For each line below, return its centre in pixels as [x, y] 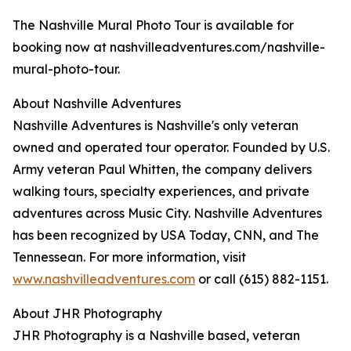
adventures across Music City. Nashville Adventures [167, 213]
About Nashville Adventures [97, 104]
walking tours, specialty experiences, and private [161, 192]
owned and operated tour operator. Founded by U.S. [171, 148]
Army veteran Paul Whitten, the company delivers [162, 170]
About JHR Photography [87, 314]
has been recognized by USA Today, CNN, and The [166, 235]
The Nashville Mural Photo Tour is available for [153, 25]
